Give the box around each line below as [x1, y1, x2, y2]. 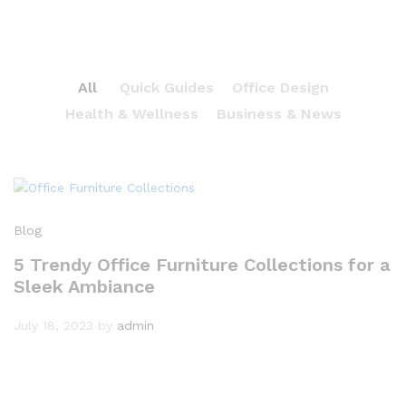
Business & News [216, 105, 342, 122]
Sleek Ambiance [14, 275, 155, 297]
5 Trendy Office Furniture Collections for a [14, 253, 391, 275]
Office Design [231, 79, 329, 96]
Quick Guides [119, 79, 214, 96]
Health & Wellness [64, 105, 198, 122]
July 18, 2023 [14, 317, 93, 333]
